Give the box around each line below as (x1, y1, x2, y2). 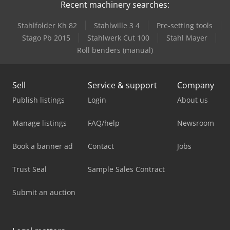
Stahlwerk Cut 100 (87, 32, 149, 43)
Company (177, 79, 214, 91)
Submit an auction (12, 187, 75, 197)
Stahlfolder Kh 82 (17, 20, 77, 30)
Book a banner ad (12, 141, 73, 151)
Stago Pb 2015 (22, 32, 70, 43)
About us (177, 94, 208, 105)
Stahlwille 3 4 (93, 20, 140, 30)
